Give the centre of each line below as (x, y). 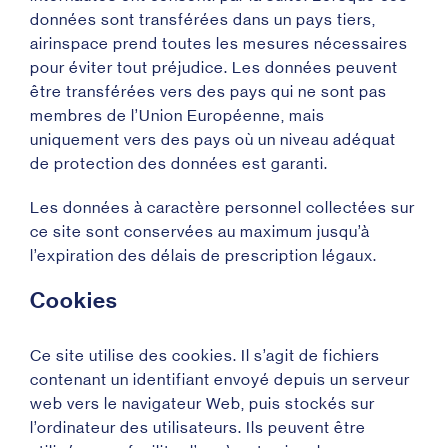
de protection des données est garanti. (179, 163)
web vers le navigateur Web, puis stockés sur (202, 403)
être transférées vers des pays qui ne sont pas (208, 91)
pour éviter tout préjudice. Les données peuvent (214, 67)
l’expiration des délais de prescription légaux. (203, 255)
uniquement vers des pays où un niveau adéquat (213, 139)
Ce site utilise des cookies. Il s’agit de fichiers (205, 355)
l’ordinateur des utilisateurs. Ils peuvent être (198, 427)
